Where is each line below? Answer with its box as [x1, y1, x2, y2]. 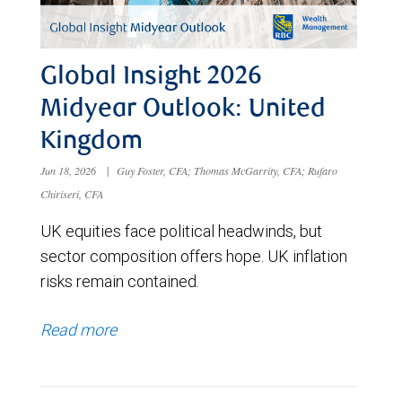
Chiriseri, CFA [40, 187, 103, 202]
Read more [40, 319, 117, 341]
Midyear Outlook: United [40, 98, 326, 124]
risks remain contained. [40, 271, 199, 293]
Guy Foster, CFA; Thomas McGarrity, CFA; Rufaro [117, 163, 338, 179]
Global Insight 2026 [40, 66, 262, 92]
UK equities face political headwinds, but [40, 221, 322, 242]
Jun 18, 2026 [40, 163, 99, 179]
